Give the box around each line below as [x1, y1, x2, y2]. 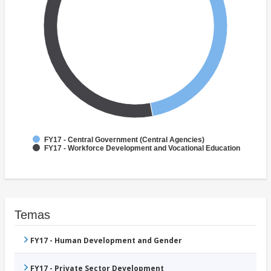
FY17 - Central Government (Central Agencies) [44, 135, 204, 145]
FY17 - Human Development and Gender [30, 235, 182, 246]
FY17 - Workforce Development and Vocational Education [44, 144, 240, 153]
